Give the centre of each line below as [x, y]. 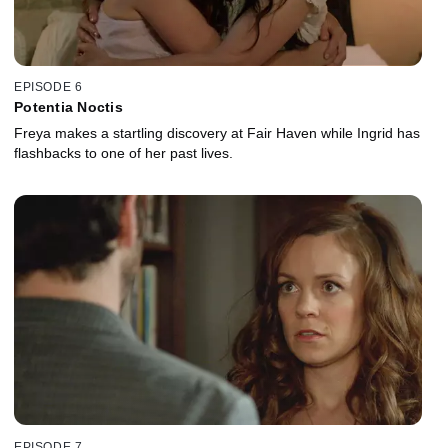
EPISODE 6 [48, 87]
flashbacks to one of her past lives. [123, 153]
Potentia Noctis [68, 107]
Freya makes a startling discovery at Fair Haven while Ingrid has [217, 133]
